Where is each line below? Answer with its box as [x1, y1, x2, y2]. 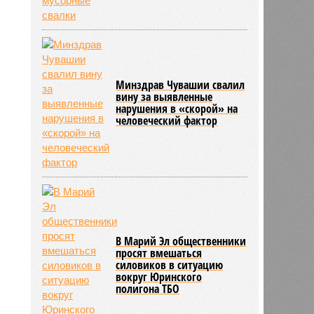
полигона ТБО [116, 280, 180, 296]
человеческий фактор [116, 112, 218, 128]
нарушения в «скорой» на [116, 100, 238, 116]
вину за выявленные [116, 88, 213, 104]
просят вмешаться [116, 245, 203, 261]
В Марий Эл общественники [116, 233, 247, 249]
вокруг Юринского [116, 268, 203, 285]
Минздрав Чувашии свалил [116, 76, 245, 93]
